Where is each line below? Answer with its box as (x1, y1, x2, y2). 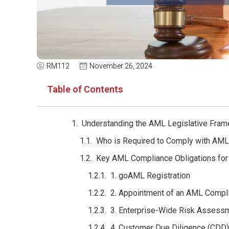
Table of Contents (47, 83, 123, 95)
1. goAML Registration (110, 170, 190, 180)
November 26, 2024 (89, 61, 152, 70)
